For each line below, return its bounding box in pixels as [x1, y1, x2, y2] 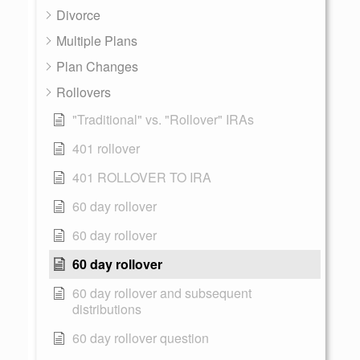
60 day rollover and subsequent [72, 284, 252, 302]
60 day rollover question [72, 329, 209, 347]
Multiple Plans [56, 31, 137, 50]
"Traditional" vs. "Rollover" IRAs [72, 110, 254, 129]
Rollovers [56, 83, 111, 101]
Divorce [56, 6, 100, 24]
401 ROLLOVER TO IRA [72, 168, 211, 186]
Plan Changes [56, 57, 138, 76]
